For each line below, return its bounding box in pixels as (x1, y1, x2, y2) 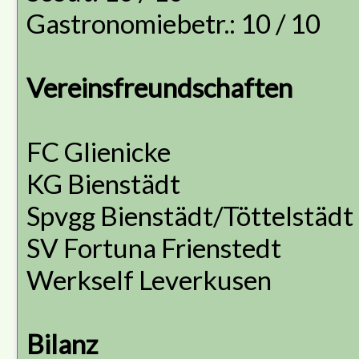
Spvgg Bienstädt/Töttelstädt (26, 200, 353, 232)
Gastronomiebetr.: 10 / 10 (26, 7, 321, 39)
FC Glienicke (26, 135, 171, 167)
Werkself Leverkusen (26, 264, 272, 296)
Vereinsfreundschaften (26, 71, 292, 103)
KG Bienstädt (26, 167, 180, 200)
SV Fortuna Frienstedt (26, 232, 281, 264)
